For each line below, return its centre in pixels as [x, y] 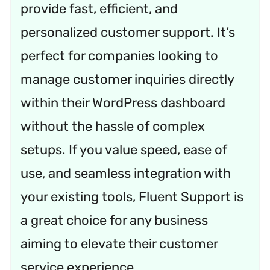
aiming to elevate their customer [119, 244]
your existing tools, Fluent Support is [132, 197]
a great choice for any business [114, 221]
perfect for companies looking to [119, 56]
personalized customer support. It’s [127, 33]
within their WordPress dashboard [123, 103]
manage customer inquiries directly [127, 80]
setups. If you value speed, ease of [124, 150]
